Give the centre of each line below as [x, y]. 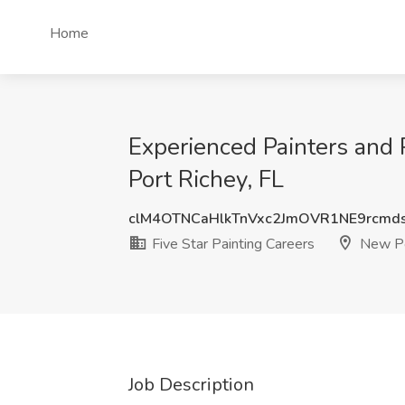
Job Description [191, 385]
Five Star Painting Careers [231, 244]
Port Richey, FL [206, 179]
